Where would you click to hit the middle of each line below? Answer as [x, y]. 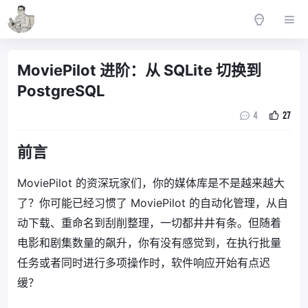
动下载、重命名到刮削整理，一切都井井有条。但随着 [149, 223]
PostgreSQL [61, 91]
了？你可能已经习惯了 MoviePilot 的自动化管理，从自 [153, 203]
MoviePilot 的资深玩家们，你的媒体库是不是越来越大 [151, 183]
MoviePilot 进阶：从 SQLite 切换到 [139, 70]
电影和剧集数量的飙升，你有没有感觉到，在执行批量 [149, 243]
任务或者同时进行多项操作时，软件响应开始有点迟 [144, 263]
